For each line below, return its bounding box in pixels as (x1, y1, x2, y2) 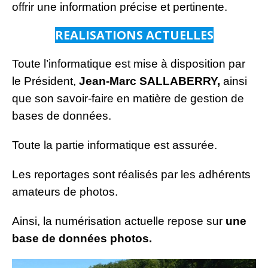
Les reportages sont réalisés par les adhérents (12, 167, 251, 181)
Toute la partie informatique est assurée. (12, 138, 217, 151)
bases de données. (12, 109, 111, 122)
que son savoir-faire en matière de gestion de (12, 92, 244, 105)
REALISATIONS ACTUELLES (54, 26, 214, 43)
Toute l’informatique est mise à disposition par (12, 57, 245, 70)
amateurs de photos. (12, 185, 118, 198)
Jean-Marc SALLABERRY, (79, 74, 223, 87)
